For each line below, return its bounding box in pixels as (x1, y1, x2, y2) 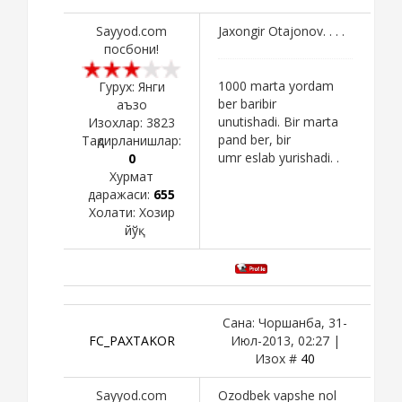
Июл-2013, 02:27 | (230, 331, 340, 349)
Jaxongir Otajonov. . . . (218, 22, 345, 39)
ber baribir (218, 94, 276, 112)
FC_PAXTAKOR (88, 331, 175, 349)
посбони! (104, 39, 159, 57)
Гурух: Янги (98, 77, 165, 95)
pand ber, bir (218, 130, 291, 148)
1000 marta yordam (218, 76, 334, 94)
